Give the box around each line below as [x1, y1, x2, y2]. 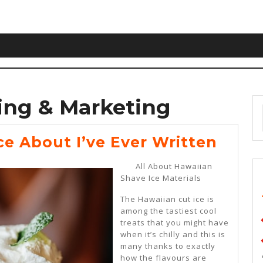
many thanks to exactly [120, 241, 215, 252]
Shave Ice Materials [120, 173, 201, 184]
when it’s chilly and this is [120, 229, 225, 240]
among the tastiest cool [120, 205, 217, 217]
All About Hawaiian [136, 161, 213, 172]
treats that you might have [120, 217, 229, 228]
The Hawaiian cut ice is [120, 194, 214, 205]
